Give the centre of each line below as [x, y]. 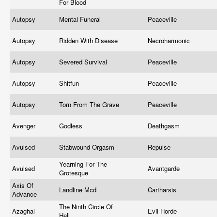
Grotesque [75, 173]
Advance [25, 194]
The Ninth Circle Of [86, 207]
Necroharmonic [170, 40]
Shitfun [70, 83]
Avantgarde [165, 168]
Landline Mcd [79, 190]
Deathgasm [165, 126]
